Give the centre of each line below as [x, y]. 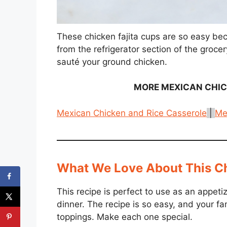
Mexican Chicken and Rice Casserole [132, 113]
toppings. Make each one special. [125, 217]
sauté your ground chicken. [112, 62]
